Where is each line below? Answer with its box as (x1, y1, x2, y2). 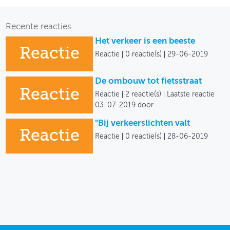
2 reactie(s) (125, 91, 162, 99)
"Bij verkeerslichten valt (95, 119, 190, 128)
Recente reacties (6, 23, 72, 32)
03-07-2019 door (95, 102, 154, 109)
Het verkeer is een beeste (95, 37, 196, 46)
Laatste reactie (167, 91, 215, 99)
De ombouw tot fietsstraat (95, 77, 202, 86)
